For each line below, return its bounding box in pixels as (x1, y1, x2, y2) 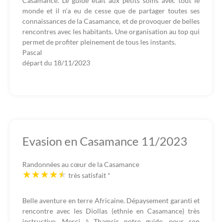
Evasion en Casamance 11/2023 (22, 134, 187, 148)
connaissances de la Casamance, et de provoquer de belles (22, 17, 200, 25)
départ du (22, 58, 54, 67)
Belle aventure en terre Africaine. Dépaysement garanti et (22, 196, 200, 205)
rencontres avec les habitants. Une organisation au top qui (22, 27, 200, 36)
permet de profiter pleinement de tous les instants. (22, 38, 176, 46)
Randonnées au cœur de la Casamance (22, 160, 139, 168)
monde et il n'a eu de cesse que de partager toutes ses (22, 6, 200, 15)
